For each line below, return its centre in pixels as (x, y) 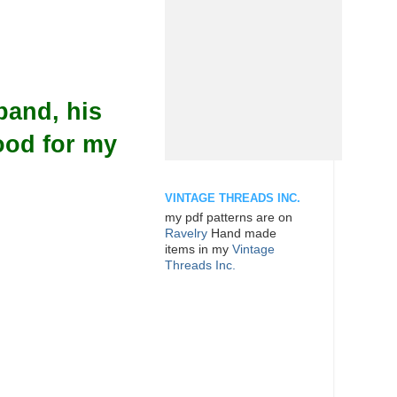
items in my (198, 250)
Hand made (242, 234)
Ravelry (186, 234)
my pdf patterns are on (229, 218)
